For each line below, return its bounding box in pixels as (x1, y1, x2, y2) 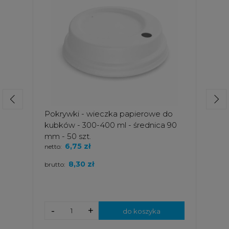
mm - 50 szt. (44, 131, 91, 141)
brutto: (44, 160, 65, 168)
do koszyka (123, 207, 161, 215)
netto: (44, 142, 62, 150)
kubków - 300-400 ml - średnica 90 (44, 120, 177, 130)
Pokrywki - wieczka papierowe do (44, 108, 173, 119)
